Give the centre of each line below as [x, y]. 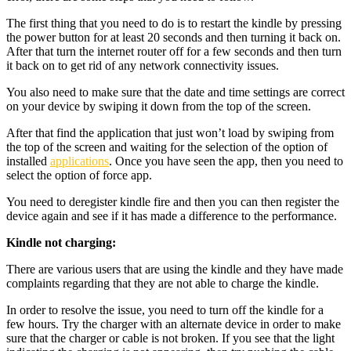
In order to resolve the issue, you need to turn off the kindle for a [165, 309]
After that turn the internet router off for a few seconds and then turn [174, 51]
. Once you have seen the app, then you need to [226, 161]
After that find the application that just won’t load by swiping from [170, 132]
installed [28, 161]
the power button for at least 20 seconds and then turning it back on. [174, 37]
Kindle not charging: [61, 242]
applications [80, 161]
